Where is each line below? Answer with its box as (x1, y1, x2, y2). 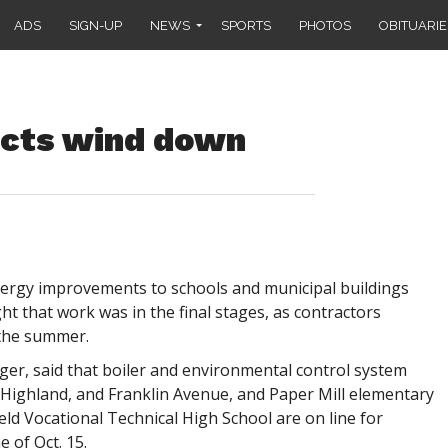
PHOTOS (299, 17, 351, 33)
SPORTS (221, 17, 271, 33)
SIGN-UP (69, 17, 122, 33)
